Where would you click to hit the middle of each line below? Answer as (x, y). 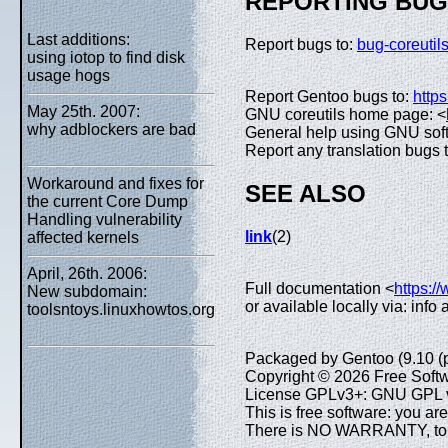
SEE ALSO (305, 193)
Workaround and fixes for (115, 183)
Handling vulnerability (104, 219)
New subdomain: (87, 291)
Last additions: (78, 39)
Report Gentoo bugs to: (329, 96)
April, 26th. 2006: (87, 273)
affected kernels (83, 237)
